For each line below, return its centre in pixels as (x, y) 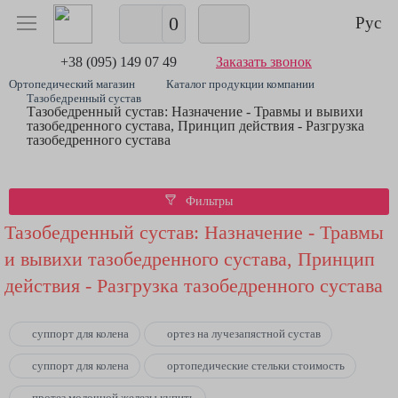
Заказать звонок (264, 62)
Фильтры (207, 201)
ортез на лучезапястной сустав (244, 334)
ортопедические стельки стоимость (256, 366)
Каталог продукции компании (240, 84)
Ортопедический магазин (72, 84)
